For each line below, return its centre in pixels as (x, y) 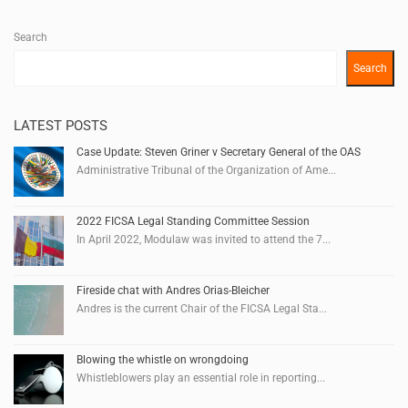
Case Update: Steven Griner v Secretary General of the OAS (219, 152)
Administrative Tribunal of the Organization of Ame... (206, 170)
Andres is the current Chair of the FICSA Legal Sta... (202, 308)
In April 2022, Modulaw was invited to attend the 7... (204, 239)
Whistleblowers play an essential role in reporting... (201, 377)
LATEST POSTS (61, 125)
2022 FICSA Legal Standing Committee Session (193, 221)
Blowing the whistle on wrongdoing (163, 359)
